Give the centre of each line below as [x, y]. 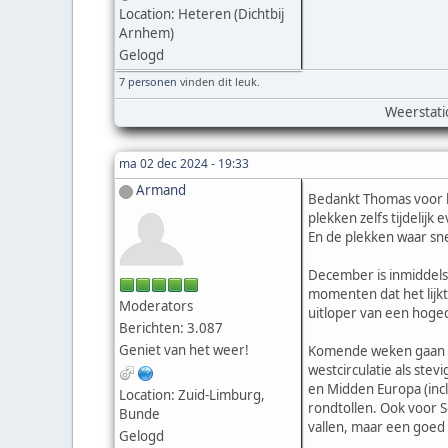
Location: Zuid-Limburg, [192, 394]
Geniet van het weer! [184, 349]
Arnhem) [146, 33]
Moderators [156, 305]
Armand [161, 190]
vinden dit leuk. [218, 82]
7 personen [148, 82]
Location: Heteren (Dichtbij [201, 14]
